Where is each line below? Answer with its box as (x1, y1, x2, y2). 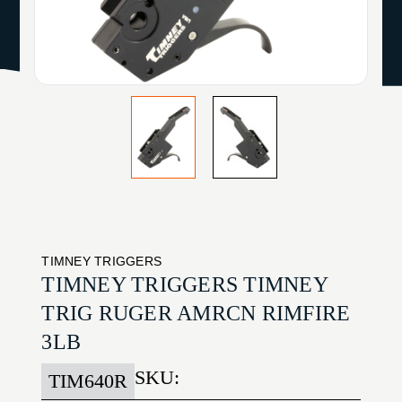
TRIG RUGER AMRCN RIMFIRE (41, 301, 351, 326)
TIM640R (48, 371, 128, 393)
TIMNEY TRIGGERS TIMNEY (41, 273, 328, 297)
